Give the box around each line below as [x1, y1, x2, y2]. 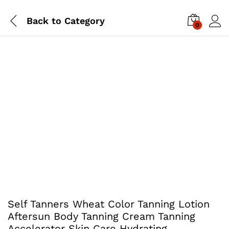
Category [61, 15, 105, 26]
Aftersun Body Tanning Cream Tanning [8, 210, 195, 222]
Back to [27, 15, 61, 26]
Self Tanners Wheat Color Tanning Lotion [8, 197, 210, 210]
